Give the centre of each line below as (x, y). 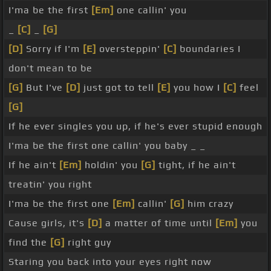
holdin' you (111, 165)
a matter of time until (159, 223)
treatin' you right (50, 184)
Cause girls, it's (48, 223)
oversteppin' (130, 49)
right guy (88, 243)
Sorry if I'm (53, 49)
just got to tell (119, 88)
